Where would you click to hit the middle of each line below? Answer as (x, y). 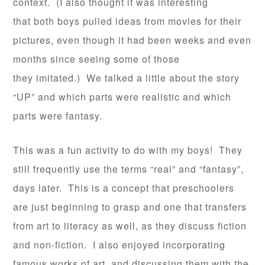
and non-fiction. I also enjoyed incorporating (119, 245)
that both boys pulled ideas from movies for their (127, 21)
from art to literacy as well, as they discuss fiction (130, 226)
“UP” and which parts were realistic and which (122, 97)
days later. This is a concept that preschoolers (124, 188)
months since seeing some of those (97, 59)
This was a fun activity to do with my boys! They (128, 150)
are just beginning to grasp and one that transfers (130, 207)
